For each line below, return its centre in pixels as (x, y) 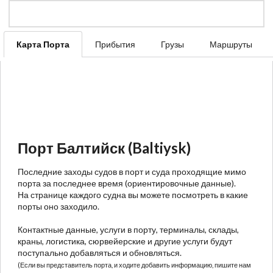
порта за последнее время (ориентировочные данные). (127, 183)
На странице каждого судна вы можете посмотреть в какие (133, 194)
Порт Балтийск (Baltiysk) (104, 147)
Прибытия (115, 44)
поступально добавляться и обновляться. (100, 252)
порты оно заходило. (58, 206)
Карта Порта (43, 44)
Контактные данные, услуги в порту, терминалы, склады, (128, 229)
